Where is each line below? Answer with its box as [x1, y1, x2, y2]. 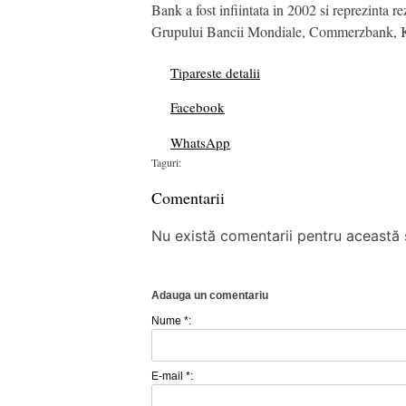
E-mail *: [151, 370, 193, 382]
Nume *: [151, 314, 191, 327]
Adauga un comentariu [151, 289, 268, 302]
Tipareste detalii [170, 63, 260, 82]
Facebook [170, 98, 225, 116]
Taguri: [151, 155, 181, 169]
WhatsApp [170, 132, 230, 151]
